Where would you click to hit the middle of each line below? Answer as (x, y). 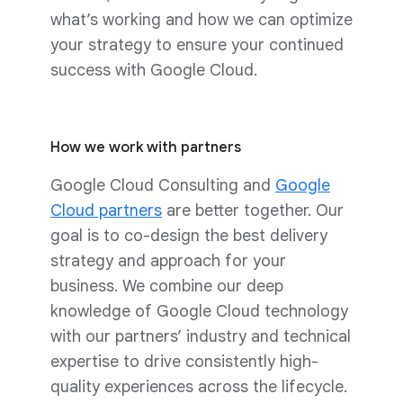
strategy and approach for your (168, 260)
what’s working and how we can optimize (201, 19)
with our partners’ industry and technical (201, 336)
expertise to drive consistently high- (184, 361)
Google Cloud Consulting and (163, 185)
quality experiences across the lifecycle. (199, 386)
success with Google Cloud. (154, 70)
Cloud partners (106, 210)
